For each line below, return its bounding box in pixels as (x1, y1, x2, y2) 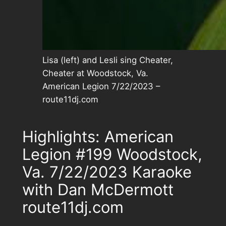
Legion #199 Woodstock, (22, 145, 202, 164)
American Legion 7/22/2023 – (42, 81, 160, 92)
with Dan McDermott (22, 180, 174, 199)
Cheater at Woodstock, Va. (42, 68, 148, 79)
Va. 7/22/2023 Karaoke (22, 162, 192, 182)
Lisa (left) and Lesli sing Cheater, (42, 55, 173, 66)
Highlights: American (22, 127, 174, 146)
